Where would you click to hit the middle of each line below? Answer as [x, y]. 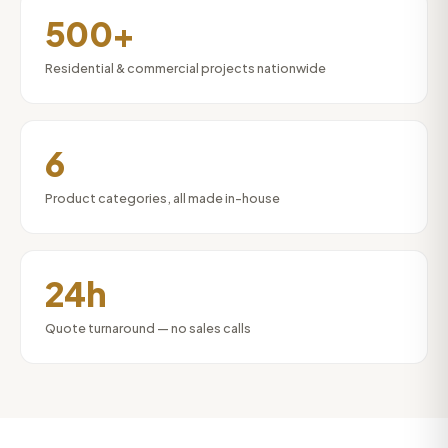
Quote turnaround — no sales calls [148, 328]
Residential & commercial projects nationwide [185, 68]
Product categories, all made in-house [162, 198]
